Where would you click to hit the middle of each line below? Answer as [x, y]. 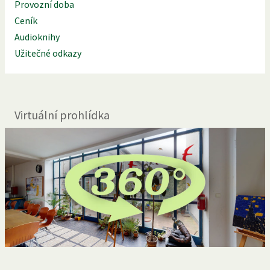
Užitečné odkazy [48, 53]
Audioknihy [37, 36]
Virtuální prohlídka [62, 115]
